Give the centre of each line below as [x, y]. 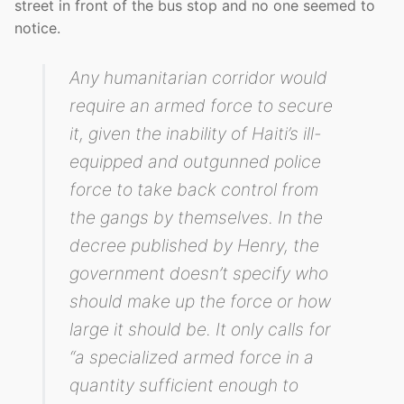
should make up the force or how [201, 302]
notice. [40, 28]
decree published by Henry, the [195, 246]
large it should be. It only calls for [201, 330]
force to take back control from [194, 190]
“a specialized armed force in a [192, 358]
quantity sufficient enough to [184, 386]
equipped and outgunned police [196, 162]
